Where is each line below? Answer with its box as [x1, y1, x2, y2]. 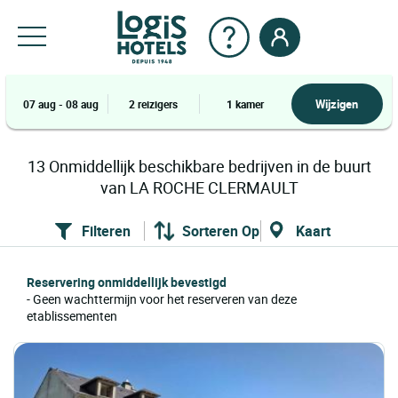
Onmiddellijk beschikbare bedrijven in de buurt [44, 155, 371, 177]
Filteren [82, 221, 131, 241]
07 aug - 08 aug [23, 97, 99, 111]
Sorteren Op [181, 221, 259, 241]
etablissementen [27, 307, 117, 324]
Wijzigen [315, 96, 359, 112]
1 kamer [227, 97, 265, 111]
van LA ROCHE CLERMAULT [99, 177, 298, 198]
